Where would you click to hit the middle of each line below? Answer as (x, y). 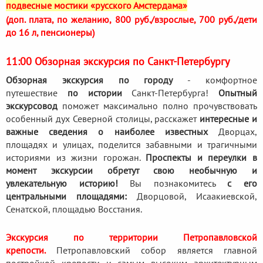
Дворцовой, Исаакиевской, (192, 196)
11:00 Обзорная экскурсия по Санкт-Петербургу (118, 61)
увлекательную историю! (62, 183)
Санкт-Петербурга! (170, 92)
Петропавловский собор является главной (156, 250)
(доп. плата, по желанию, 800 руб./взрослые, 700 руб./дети (131, 19)
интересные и (229, 118)
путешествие (37, 92)
